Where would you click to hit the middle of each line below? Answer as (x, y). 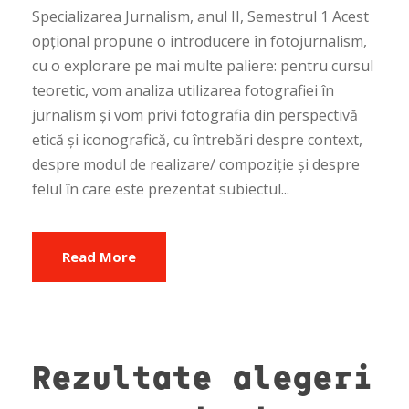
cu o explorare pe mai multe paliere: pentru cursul (203, 66)
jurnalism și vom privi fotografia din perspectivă (195, 115)
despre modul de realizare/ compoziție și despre (196, 165)
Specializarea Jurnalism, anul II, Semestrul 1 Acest (200, 17)
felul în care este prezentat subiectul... (161, 189)
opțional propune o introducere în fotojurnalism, (199, 42)
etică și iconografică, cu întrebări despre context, (197, 140)
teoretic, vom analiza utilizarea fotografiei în (183, 91)
